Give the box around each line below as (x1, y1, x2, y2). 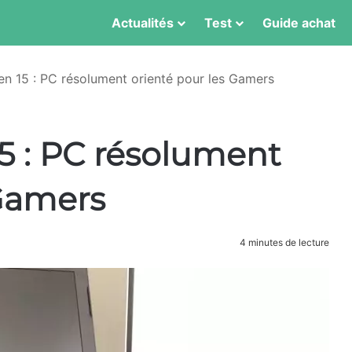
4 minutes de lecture (237, 236, 329, 248)
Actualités (112, 15, 174, 31)
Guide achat (262, 15, 335, 31)
